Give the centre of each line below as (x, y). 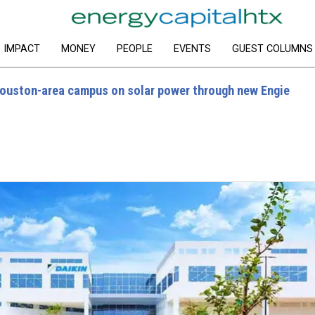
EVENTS (192, 49)
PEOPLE (134, 49)
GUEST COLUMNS (272, 49)
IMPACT (21, 49)
